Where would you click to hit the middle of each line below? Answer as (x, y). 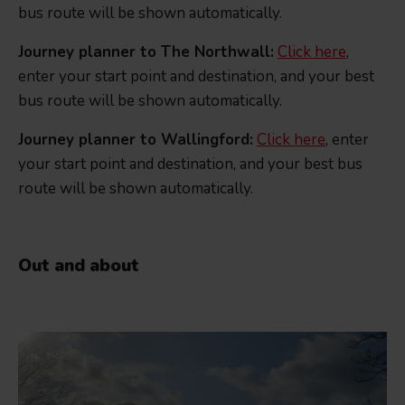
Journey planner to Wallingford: (136, 140)
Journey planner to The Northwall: (146, 52)
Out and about (79, 266)
